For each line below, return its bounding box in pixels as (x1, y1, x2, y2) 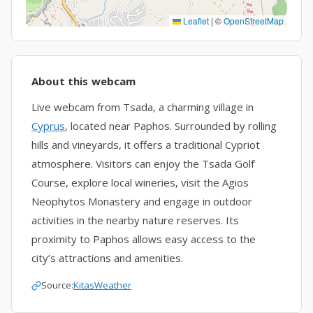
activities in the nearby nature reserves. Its (31, 213, 239, 227)
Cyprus (31, 119, 65, 133)
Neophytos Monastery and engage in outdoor (31, 194, 252, 208)
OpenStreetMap (224, 15, 284, 27)
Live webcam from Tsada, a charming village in (31, 100, 254, 114)
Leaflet (181, 15, 209, 27)
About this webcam (31, 74, 136, 88)
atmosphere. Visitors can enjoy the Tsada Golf (31, 156, 254, 170)
